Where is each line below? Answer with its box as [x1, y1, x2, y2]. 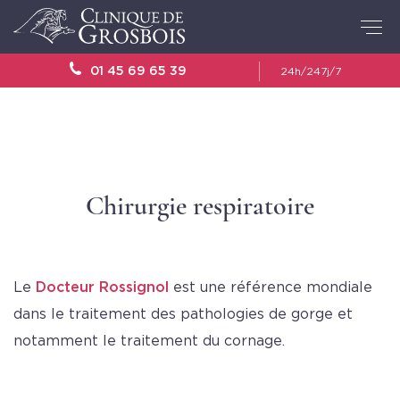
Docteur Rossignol [36, 280, 173, 295]
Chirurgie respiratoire [86, 189, 314, 222]
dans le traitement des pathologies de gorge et [13, 307, 353, 321]
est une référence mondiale [173, 280, 372, 295]
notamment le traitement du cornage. [13, 334, 285, 348]
